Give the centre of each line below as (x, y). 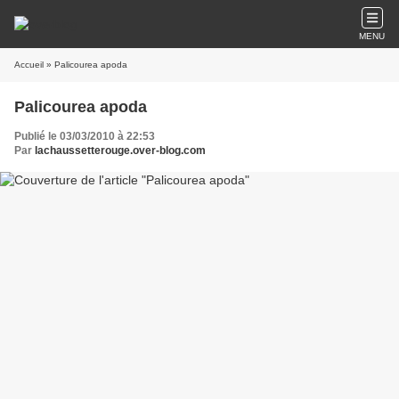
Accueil (29, 65)
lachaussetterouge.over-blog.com (120, 151)
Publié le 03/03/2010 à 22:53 (85, 136)
